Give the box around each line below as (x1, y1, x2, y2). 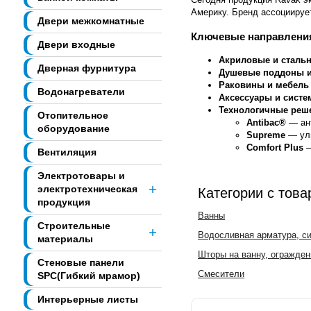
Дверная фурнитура (37, 62, 136, 74)
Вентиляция (37, 146, 96, 158)
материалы (37, 233, 93, 245)
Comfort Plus (246, 142, 303, 153)
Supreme (246, 130, 285, 141)
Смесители (198, 269, 244, 280)
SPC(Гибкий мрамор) (37, 270, 140, 282)
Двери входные (37, 39, 115, 51)
